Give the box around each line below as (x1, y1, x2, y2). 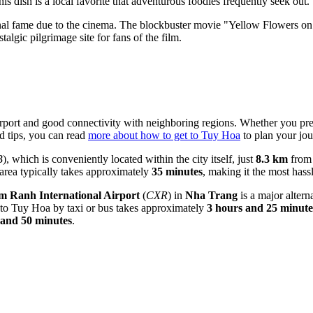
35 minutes (152, 166, 203, 178)
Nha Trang (185, 189, 238, 202)
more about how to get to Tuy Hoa (88, 129, 240, 142)
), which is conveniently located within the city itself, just (3, 153, 256, 166)
